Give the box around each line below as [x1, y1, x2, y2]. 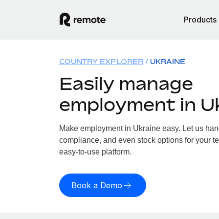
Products [184, 15, 217, 24]
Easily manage [59, 73, 193, 94]
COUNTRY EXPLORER [59, 57, 143, 66]
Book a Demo [71, 180, 122, 190]
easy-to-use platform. [59, 148, 131, 156]
